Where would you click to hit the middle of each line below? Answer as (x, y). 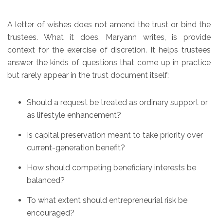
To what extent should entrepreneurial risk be (107, 200)
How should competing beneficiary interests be (111, 167)
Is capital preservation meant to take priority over (115, 135)
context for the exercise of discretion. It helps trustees (109, 50)
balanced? (46, 180)
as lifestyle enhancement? (74, 115)
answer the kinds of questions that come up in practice (109, 62)
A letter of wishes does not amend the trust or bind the (109, 24)
